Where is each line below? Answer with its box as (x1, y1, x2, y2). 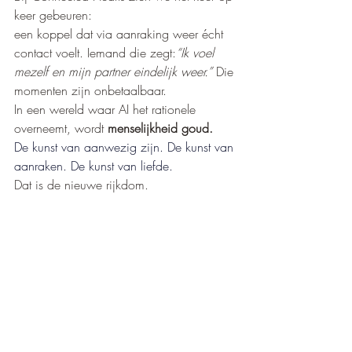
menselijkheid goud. (108, 119, 213, 137)
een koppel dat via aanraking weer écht (14, 25, 227, 43)
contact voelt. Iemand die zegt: (14, 44, 176, 62)
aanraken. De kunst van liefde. (14, 157, 173, 175)
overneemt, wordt (14, 119, 108, 137)
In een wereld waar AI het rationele (14, 101, 200, 119)
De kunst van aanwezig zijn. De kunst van (14, 138, 237, 156)
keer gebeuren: (14, 6, 92, 24)
